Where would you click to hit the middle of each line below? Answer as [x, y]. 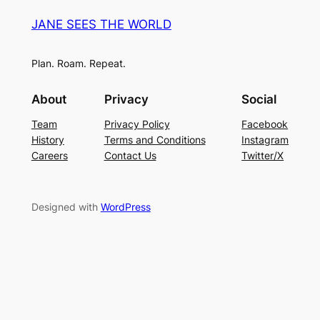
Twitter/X [263, 155]
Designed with [66, 206]
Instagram [265, 139]
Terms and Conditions [155, 139]
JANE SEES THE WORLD [101, 25]
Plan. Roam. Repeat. [78, 64]
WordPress [125, 206]
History [47, 139]
